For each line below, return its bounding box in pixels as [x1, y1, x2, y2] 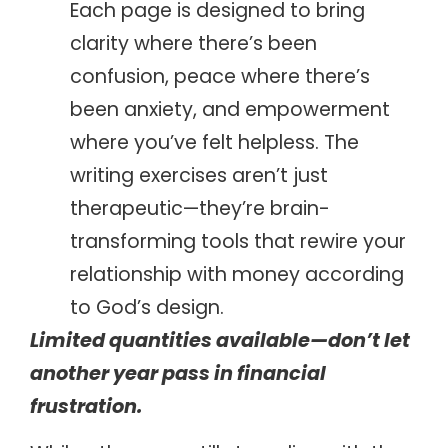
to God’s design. [70, 293, 224, 321]
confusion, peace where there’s [70, 62, 370, 90]
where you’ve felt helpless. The [70, 128, 359, 156]
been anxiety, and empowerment [70, 95, 390, 123]
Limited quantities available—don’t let [30, 326, 410, 354]
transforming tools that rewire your [70, 227, 406, 255]
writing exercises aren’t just [70, 161, 328, 189]
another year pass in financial [30, 359, 326, 387]
